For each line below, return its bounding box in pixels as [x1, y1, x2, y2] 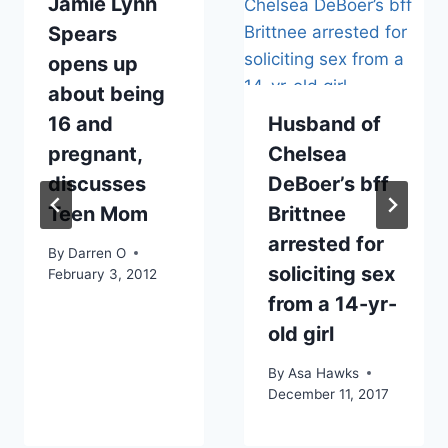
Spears [48, 21, 117, 46]
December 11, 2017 [268, 385, 389, 402]
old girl [268, 321, 334, 346]
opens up [48, 51, 138, 76]
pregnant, [48, 141, 142, 166]
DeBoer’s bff [268, 171, 389, 196]
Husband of [268, 111, 381, 136]
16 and [48, 111, 113, 136]
